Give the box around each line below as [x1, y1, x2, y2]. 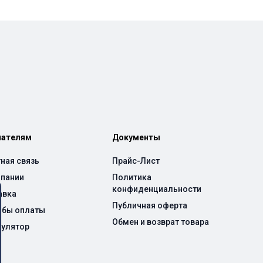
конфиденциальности [112, 184, 202, 194]
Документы [112, 133, 161, 142]
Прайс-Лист [112, 156, 160, 166]
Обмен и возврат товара [112, 217, 210, 227]
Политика [112, 173, 152, 182]
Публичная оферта [112, 201, 188, 210]
